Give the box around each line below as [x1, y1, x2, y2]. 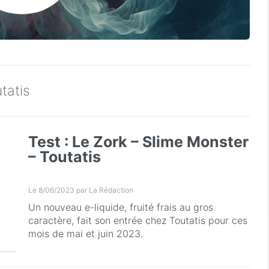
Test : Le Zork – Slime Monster [28, 132, 249, 151]
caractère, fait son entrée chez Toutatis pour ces [28, 214, 248, 226]
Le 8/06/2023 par [28, 185, 89, 195]
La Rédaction [89, 185, 134, 195]
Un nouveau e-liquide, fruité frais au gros [28, 201, 214, 213]
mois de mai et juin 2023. [28, 227, 144, 240]
